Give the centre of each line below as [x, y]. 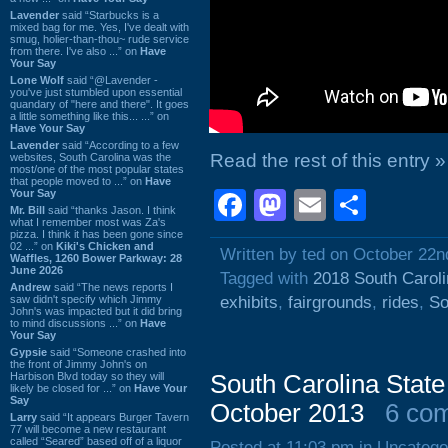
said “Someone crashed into [116, 351]
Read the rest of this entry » [328, 160]
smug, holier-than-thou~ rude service [99, 38]
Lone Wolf [37, 79]
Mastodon [357, 205]
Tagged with [266, 278]
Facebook [317, 205]
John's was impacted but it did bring [96, 310]
